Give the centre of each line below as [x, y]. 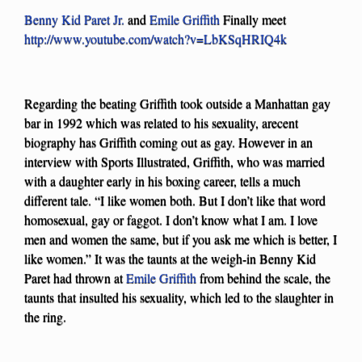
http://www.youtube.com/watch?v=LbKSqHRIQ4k [156, 39]
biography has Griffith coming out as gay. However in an [168, 142]
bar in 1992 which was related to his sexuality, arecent [161, 123]
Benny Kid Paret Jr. [74, 19]
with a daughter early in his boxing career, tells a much [162, 181]
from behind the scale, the [263, 278]
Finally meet [253, 19]
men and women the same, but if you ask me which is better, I [181, 239]
